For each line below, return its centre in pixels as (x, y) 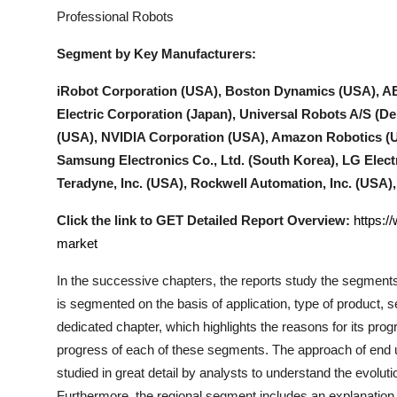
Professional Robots (115, 16)
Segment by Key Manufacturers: (156, 54)
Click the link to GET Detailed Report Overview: (205, 220)
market (77, 243)
